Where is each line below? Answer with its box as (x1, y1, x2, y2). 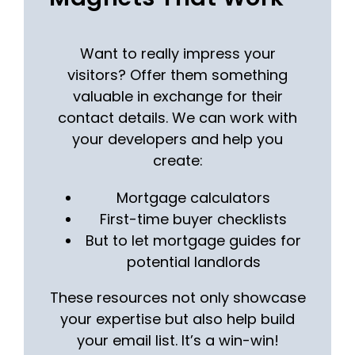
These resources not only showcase (49, 288, 306, 308)
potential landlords (126, 252, 261, 273)
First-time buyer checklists (100, 209, 287, 230)
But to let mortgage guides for (86, 231, 301, 251)
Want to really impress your (79, 44, 276, 64)
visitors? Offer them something (67, 65, 288, 86)
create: (152, 151, 203, 171)
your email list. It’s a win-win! (76, 330, 279, 351)
